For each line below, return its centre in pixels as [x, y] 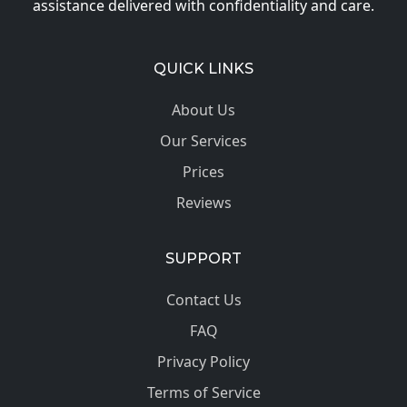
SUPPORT [203, 258]
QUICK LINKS [203, 69]
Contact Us [203, 300]
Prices [203, 172]
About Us [203, 110]
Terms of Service [203, 392]
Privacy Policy [203, 362]
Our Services [203, 141]
